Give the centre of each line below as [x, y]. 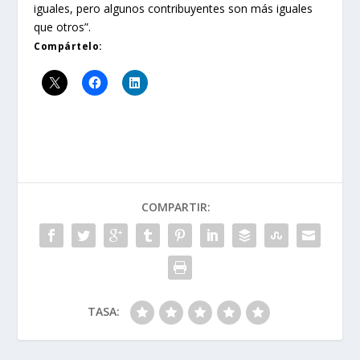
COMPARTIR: [176, 207]
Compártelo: [68, 47]
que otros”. [63, 27]
